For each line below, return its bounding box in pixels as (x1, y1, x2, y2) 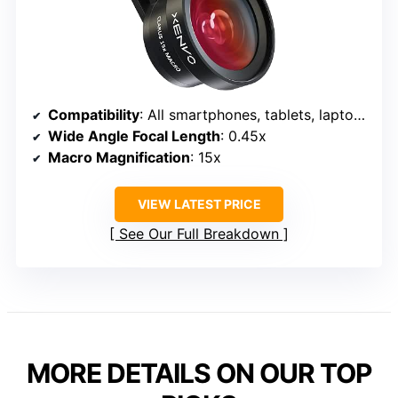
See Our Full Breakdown (119, 225, 279, 243)
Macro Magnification (48, 148, 190, 167)
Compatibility (48, 106, 139, 124)
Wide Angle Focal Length (48, 127, 220, 146)
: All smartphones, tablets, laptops (139, 106, 354, 124)
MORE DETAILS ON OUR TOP (27, 357, 371, 390)
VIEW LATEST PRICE (137, 196, 261, 212)
